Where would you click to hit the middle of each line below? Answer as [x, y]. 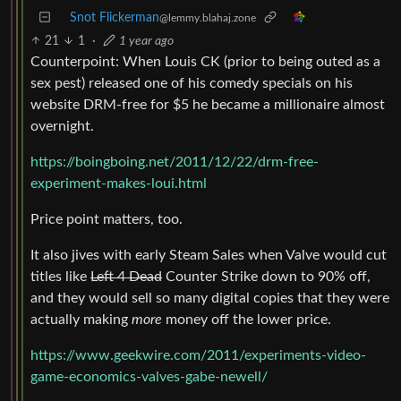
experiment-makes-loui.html [119, 183]
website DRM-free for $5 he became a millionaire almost [208, 104]
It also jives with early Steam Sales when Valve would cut [209, 255]
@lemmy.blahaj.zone [208, 17]
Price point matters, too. [107, 219]
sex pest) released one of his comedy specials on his [192, 83]
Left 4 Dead [126, 276]
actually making [81, 319]
